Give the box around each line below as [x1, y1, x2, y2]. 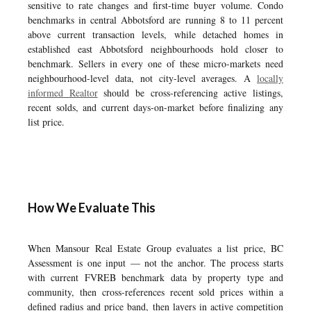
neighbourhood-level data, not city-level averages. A [28, 72, 257, 85]
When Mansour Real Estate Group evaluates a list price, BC [28, 242, 283, 255]
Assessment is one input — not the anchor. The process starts [28, 256, 283, 269]
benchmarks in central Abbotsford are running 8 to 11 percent [28, 13, 283, 26]
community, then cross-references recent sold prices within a [28, 285, 283, 299]
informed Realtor [28, 86, 98, 99]
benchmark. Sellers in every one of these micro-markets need [28, 57, 283, 70]
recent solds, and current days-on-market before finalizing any [28, 101, 283, 114]
